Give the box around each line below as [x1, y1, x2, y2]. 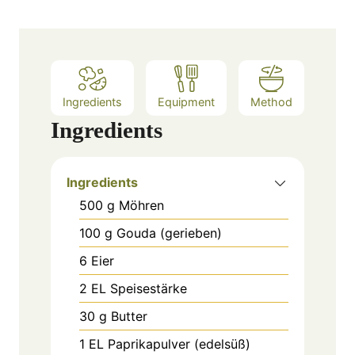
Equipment [158, 95, 215, 109]
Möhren [119, 197, 164, 214]
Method [250, 95, 292, 109]
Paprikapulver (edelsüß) [108, 336, 250, 353]
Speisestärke [110, 281, 187, 297]
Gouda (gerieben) [116, 225, 222, 242]
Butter [111, 308, 147, 325]
